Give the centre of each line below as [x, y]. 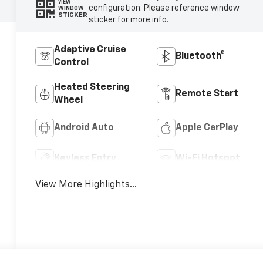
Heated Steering [92, 88]
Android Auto [84, 128]
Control [72, 63]
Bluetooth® [200, 57]
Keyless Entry [85, 159]
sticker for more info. [128, 20]
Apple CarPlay [207, 128]
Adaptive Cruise [90, 50]
